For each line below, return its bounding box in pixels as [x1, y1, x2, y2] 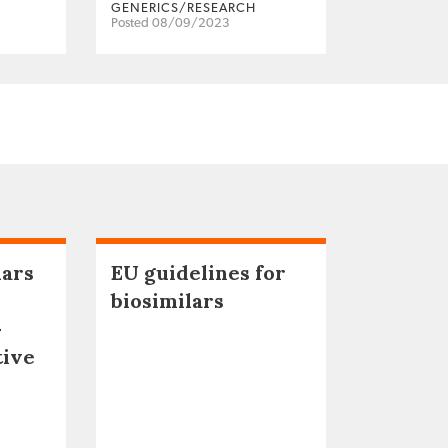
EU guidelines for [111, 259, 286, 285]
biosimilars [111, 287, 224, 313]
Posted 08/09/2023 [111, 16, 230, 30]
